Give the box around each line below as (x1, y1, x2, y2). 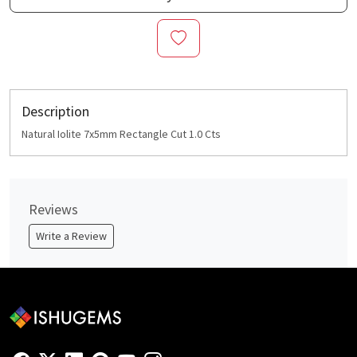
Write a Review (36, 229, 107, 244)
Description (22, 102, 89, 121)
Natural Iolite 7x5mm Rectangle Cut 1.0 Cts (22, 127, 221, 142)
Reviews (29, 200, 78, 219)
